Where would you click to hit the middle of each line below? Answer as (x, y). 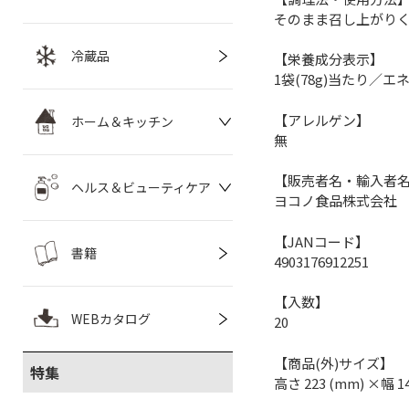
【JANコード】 (321, 241)
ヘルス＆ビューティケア (141, 187)
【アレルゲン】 (322, 120)
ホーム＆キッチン (122, 121)
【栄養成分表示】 (329, 59)
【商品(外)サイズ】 (334, 362)
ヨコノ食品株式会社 (336, 201)
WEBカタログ (111, 319)
